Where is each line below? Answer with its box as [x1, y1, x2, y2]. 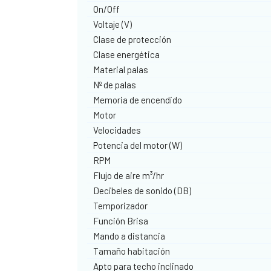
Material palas [93, 64, 149, 75]
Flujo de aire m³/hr [93, 169, 165, 181]
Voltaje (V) [93, 18, 132, 30]
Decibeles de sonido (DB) [93, 184, 192, 196]
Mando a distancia [93, 230, 166, 241]
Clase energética [93, 48, 160, 60]
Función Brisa [93, 215, 149, 226]
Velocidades [93, 124, 142, 135]
